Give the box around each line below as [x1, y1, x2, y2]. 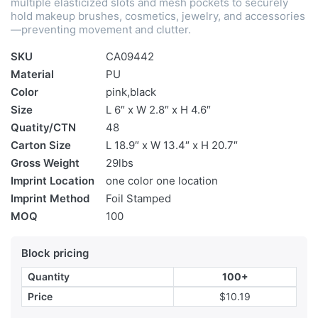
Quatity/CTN [11, 121, 76, 135]
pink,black [106, 85, 156, 99]
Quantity [28, 270, 70, 283]
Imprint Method [11, 192, 89, 206]
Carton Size [11, 138, 71, 153]
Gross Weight [11, 156, 79, 170]
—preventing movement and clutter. [11, 23, 191, 37]
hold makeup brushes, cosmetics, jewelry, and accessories [11, 9, 305, 23]
